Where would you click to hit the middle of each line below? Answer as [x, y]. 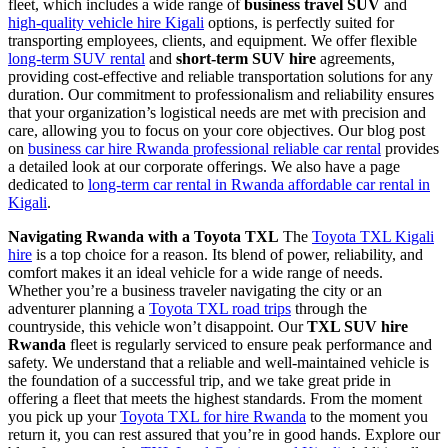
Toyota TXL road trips [220, 308]
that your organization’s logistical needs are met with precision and [217, 112]
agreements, [355, 58]
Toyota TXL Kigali [373, 236]
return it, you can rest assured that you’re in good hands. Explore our [224, 434]
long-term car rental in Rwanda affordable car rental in [259, 184]
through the [329, 308]
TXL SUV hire [357, 326]
